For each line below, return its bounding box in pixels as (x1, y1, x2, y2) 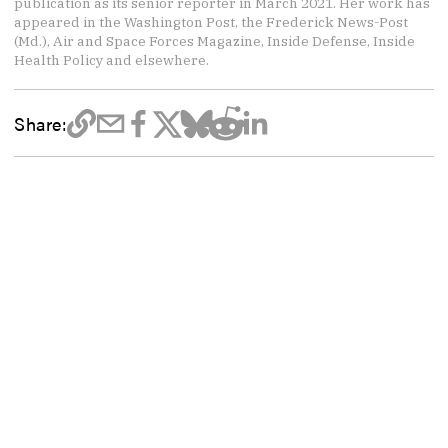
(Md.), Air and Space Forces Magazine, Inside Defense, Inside (14, 32, 416, 51)
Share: (14, 110, 67, 137)
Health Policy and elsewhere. (14, 51, 210, 70)
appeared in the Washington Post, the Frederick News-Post (14, 13, 409, 32)
